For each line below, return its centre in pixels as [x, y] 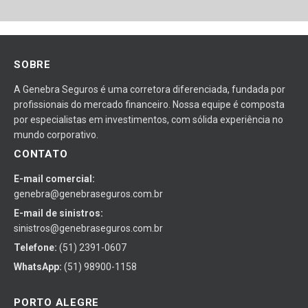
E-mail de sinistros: [58, 213]
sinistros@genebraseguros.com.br [88, 228]
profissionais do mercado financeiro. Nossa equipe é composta [149, 104]
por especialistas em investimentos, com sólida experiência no [148, 120]
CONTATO [41, 154]
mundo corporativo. [56, 135]
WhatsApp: [38, 267]
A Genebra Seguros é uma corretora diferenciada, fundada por [150, 89]
